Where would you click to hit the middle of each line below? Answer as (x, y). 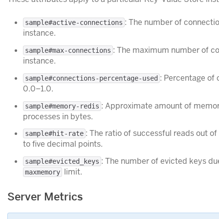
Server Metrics (45, 196)
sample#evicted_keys (62, 162)
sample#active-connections (74, 23)
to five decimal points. (63, 144)
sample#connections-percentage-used (91, 78)
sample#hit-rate (54, 134)
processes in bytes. (58, 116)
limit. (72, 172)
